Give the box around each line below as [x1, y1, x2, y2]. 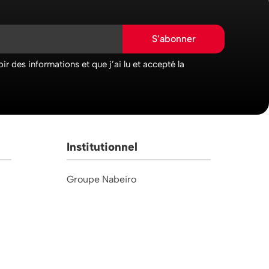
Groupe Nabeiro [67, 174, 137, 186]
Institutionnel [67, 140, 138, 154]
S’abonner [151, 32, 196, 44]
